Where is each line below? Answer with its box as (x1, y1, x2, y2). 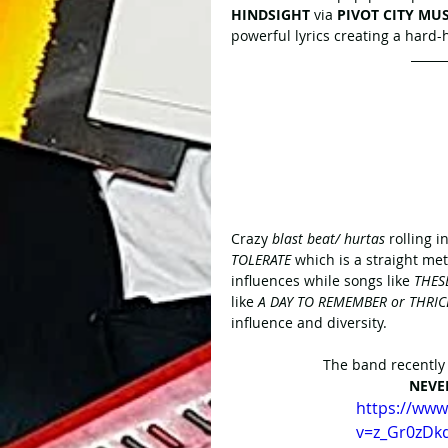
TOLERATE (231, 250, 291, 270)
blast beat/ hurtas (268, 229, 385, 249)
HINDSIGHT (231, 5, 310, 25)
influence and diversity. (231, 313, 387, 333)
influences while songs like (231, 271, 414, 291)
